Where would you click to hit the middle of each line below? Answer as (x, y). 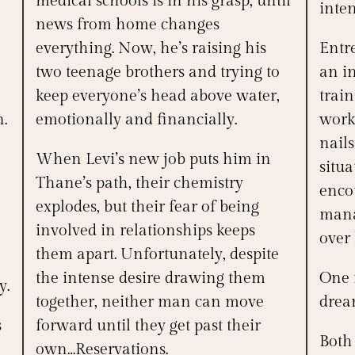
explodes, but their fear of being (147, 207)
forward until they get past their (148, 326)
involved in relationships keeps (145, 231)
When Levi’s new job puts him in (153, 160)
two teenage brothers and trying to (157, 73)
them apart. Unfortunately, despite (157, 255)
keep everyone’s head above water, (157, 96)
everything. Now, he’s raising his (151, 49)
